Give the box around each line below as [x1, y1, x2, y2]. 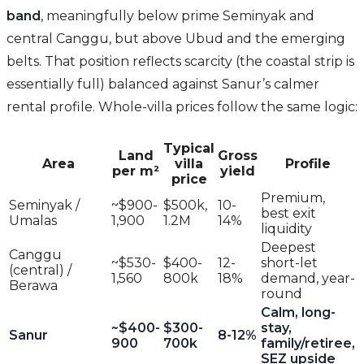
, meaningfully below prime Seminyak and [41, 8, 314, 24]
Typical [163, 141, 214, 157]
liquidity [261, 221, 312, 237]
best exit [261, 206, 316, 222]
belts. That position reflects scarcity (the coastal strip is [6, 54, 354, 70]
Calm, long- [261, 305, 336, 321]
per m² [112, 163, 159, 180]
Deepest [261, 240, 316, 256]
